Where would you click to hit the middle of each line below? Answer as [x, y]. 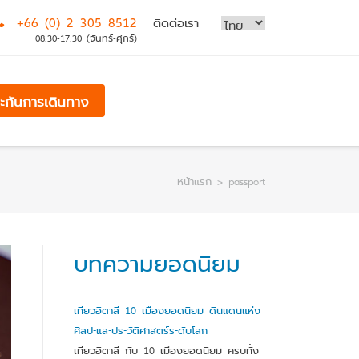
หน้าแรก [194, 180]
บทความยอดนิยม [157, 262]
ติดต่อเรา [176, 22]
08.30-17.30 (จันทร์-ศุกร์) [86, 38]
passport [247, 180]
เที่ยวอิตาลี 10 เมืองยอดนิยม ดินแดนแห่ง [167, 310]
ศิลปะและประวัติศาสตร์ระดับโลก [141, 330]
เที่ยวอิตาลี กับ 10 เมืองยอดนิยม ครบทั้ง [167, 350]
